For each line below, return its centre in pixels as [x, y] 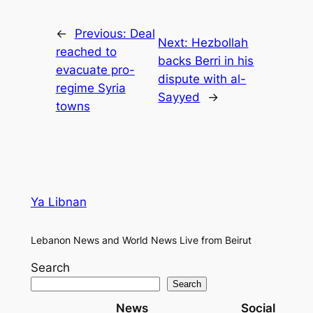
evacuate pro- [95, 70]
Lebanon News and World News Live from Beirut [141, 240]
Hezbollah [220, 43]
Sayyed [179, 97]
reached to [86, 52]
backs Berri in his [206, 61]
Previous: [102, 34]
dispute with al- [202, 79]
